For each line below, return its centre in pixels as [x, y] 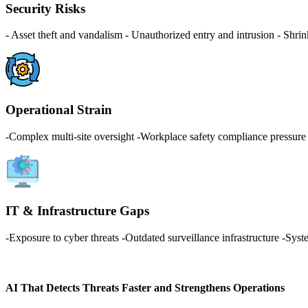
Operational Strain [59, 109]
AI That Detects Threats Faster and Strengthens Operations [145, 288]
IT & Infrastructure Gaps [77, 211]
